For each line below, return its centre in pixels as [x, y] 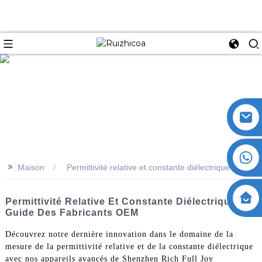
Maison [31, 167]
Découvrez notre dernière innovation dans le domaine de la [119, 234]
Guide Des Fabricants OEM [72, 212]
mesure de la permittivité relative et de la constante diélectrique [129, 246]
